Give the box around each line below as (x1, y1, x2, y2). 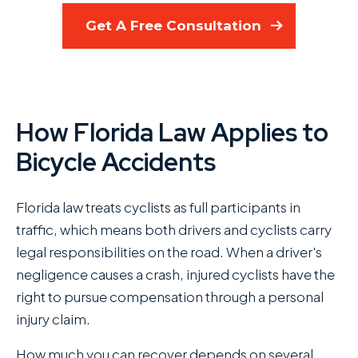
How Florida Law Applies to (16, 116, 328, 150)
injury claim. (16, 309, 90, 328)
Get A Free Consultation (86, 18, 261, 34)
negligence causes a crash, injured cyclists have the (16, 265, 335, 283)
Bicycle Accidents (16, 145, 216, 180)
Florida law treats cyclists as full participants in (16, 197, 300, 216)
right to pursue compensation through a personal (16, 287, 324, 305)
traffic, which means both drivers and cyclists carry (16, 220, 332, 238)
